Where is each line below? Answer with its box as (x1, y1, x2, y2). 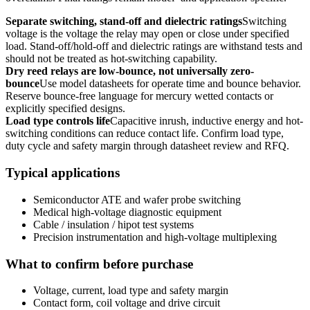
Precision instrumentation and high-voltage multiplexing (33, 230, 277, 243)
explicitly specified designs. (6, 102, 125, 115)
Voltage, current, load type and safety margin (33, 284, 228, 297)
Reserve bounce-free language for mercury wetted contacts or (6, 90, 273, 102)
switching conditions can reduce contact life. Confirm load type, (6, 127, 284, 140)
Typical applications (6, 165, 120, 181)
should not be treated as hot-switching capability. (6, 53, 217, 65)
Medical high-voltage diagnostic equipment (33, 206, 221, 218)
